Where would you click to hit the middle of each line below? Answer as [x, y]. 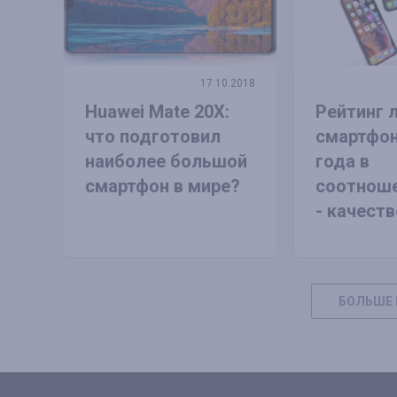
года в [342, 161]
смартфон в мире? [163, 186]
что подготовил [153, 136]
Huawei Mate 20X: [157, 111]
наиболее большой [166, 161]
